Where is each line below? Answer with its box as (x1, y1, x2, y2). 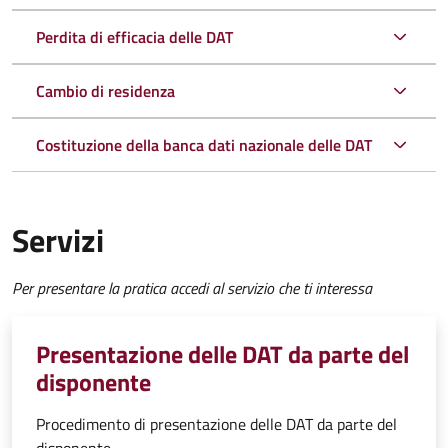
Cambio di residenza (36, 79, 175, 104)
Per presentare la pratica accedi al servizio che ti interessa (12, 276, 372, 301)
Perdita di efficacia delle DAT (36, 25, 233, 50)
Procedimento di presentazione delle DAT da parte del (36, 412, 397, 437)
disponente (36, 364, 151, 401)
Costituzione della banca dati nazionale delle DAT (36, 133, 372, 158)
